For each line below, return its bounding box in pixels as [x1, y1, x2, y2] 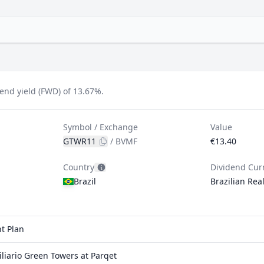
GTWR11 [63, 136, 97, 147]
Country [63, 161, 95, 173]
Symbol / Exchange [63, 121, 138, 133]
